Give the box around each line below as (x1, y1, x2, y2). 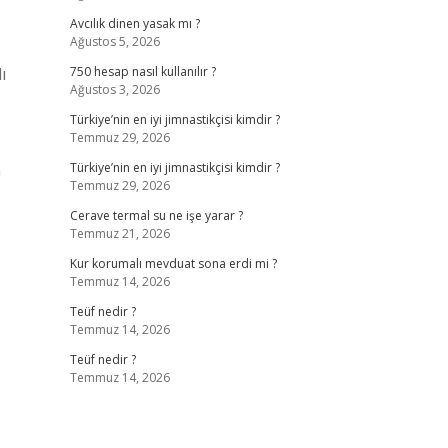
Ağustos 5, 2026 (69, 33, 160, 50)
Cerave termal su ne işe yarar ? (69, 207, 243, 224)
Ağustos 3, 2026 (69, 81, 160, 98)
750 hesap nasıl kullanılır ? (69, 63, 216, 80)
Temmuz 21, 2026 (69, 225, 170, 242)
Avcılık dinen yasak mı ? (69, 15, 200, 32)
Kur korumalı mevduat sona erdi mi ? (69, 255, 277, 272)
